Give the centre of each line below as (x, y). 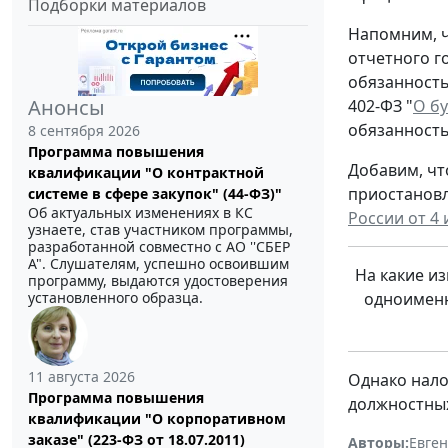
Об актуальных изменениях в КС (140, 212)
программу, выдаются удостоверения (158, 280)
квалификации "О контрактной (146, 172)
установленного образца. (115, 297)
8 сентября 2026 (84, 130)
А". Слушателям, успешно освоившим (158, 263)
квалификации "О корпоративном (157, 418)
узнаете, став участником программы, (160, 229)
